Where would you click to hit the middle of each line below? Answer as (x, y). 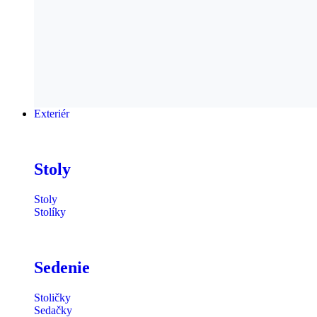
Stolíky (50, 212)
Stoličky (52, 297)
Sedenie (62, 267)
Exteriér (52, 114)
